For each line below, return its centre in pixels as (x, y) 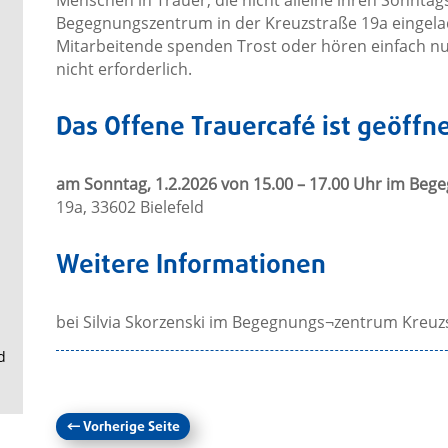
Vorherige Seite (131, 428)
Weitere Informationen (190, 266)
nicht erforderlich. (123, 69)
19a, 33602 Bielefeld (129, 207)
